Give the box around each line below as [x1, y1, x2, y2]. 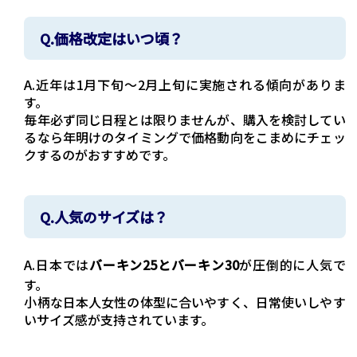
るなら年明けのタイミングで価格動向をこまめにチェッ [24, 127, 346, 147]
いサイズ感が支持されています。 [24, 310, 214, 330]
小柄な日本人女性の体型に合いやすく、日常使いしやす [24, 292, 346, 312]
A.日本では [24, 255, 90, 275]
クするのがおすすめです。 [24, 145, 176, 165]
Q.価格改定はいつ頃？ [40, 28, 184, 49]
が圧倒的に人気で [238, 255, 346, 275]
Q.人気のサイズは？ [40, 206, 169, 228]
